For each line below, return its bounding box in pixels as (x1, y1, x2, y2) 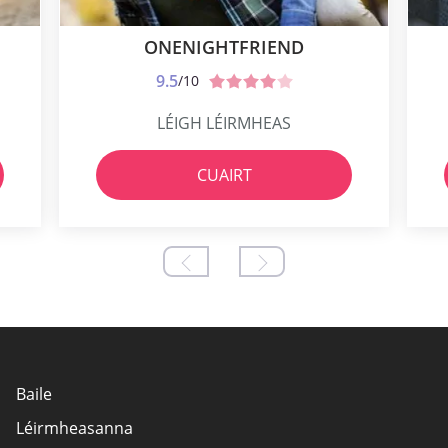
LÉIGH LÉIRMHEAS (157, 112, 291, 135)
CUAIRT (196, 164, 252, 187)
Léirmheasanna (16, 417, 133, 440)
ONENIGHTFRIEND (144, 35, 304, 60)
